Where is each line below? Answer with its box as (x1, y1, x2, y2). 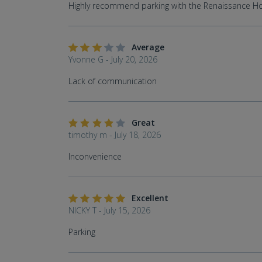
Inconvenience (68, 151, 122, 163)
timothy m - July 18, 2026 (68, 129, 161, 141)
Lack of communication (68, 75, 157, 87)
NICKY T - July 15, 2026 (68, 205, 150, 216)
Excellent (131, 192, 168, 204)
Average (131, 42, 164, 53)
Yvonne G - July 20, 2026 (68, 54, 157, 65)
